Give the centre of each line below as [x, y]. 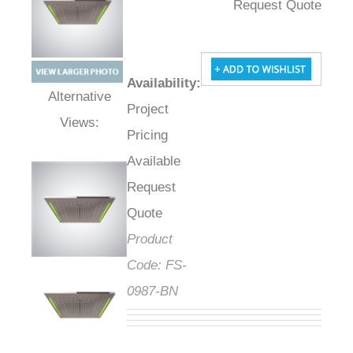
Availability [180, 84]
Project [167, 110]
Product [169, 240]
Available [173, 162]
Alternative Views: [89, 117]
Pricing [166, 136]
